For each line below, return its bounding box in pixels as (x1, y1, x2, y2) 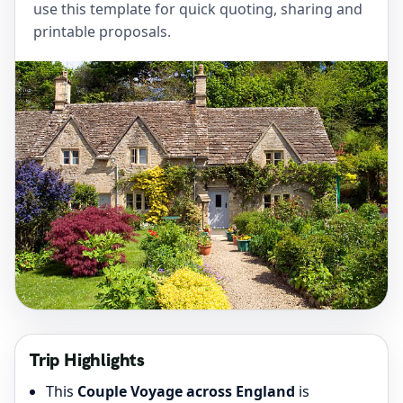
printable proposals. (33, 22, 171, 41)
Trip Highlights (30, 348, 145, 372)
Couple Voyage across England (77, 381, 295, 401)
